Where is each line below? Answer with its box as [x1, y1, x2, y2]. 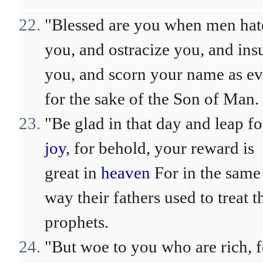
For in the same [150, 163, 261, 182]
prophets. [45, 213, 109, 231]
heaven [101, 163, 150, 182]
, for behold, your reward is [66, 139, 254, 157]
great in [45, 163, 101, 182]
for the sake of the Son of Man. [45, 89, 259, 108]
